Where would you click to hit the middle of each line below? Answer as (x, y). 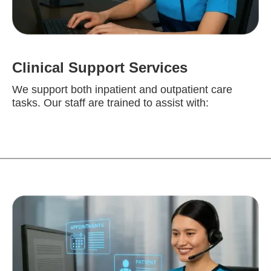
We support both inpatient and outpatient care (122, 90)
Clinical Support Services (100, 68)
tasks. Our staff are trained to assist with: (110, 103)
